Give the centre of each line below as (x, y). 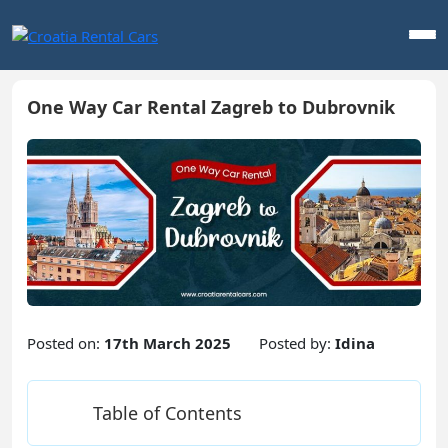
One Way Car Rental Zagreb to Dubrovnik (211, 106)
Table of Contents (167, 412)
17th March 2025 (167, 342)
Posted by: (297, 342)
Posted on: (65, 342)
